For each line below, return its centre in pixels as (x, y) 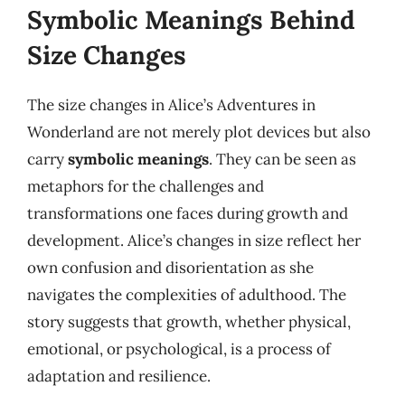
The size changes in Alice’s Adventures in (171, 105)
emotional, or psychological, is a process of (179, 349)
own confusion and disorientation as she (170, 268)
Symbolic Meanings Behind (191, 20)
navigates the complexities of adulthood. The (187, 295)
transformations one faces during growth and (188, 213)
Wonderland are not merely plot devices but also (199, 132)
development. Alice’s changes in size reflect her (194, 240)
